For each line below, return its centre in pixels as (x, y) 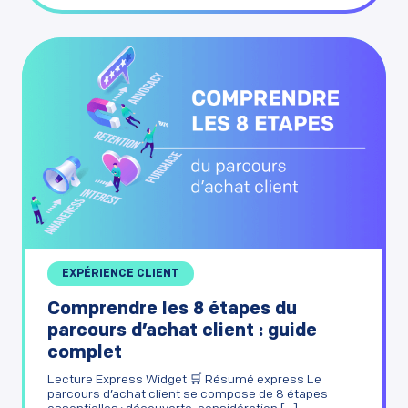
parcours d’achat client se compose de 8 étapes (188, 394)
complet (85, 353)
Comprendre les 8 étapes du (172, 309)
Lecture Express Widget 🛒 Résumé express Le (184, 380)
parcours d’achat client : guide (182, 331)
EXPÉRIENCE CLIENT (121, 274)
